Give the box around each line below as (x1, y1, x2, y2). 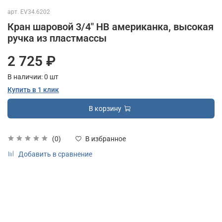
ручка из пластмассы (7, 32, 107, 45)
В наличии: (7, 73, 44, 81)
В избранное (85, 135, 126, 143)
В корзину (89, 105, 122, 113)
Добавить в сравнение (18, 150, 92, 159)
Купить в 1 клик (7, 86, 59, 94)
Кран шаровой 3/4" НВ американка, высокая (7, 21, 214, 33)
